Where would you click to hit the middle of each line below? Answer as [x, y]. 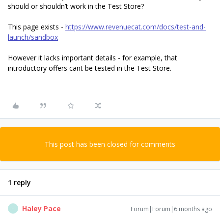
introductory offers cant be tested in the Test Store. [91, 68]
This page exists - [37, 27]
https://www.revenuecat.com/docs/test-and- [136, 27]
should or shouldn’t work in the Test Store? [76, 6]
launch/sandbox [33, 37]
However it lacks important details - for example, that [93, 58]
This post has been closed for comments [110, 144]
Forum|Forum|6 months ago [171, 209]
